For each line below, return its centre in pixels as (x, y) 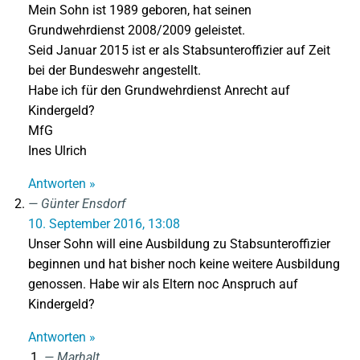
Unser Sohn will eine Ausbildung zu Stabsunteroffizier (179, 244)
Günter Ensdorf (83, 204)
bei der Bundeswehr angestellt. (115, 70)
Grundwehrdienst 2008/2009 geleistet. (137, 30)
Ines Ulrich (57, 151)
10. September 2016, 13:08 (104, 224)
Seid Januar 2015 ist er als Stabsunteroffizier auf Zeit (179, 50)
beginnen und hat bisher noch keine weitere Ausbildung (184, 264)
